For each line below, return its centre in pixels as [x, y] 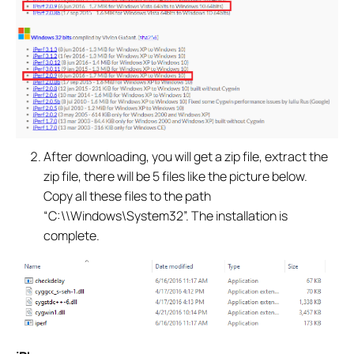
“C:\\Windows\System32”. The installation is [166, 215]
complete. [72, 235]
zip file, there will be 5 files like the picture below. [176, 176]
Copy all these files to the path [128, 196]
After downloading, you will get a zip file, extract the [186, 156]
